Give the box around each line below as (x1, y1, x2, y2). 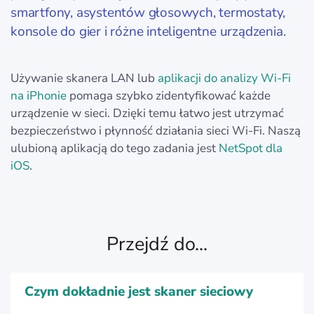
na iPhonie (11, 88, 67, 104)
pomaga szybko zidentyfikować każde (67, 88, 271, 104)
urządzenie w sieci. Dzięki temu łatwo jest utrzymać (11, 105, 284, 121)
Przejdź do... (107, 231, 207, 257)
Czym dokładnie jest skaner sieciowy (25, 282, 253, 301)
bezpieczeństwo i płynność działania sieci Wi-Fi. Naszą (11, 123, 301, 139)
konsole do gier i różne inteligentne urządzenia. (11, 22, 286, 41)
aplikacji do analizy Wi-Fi (158, 70, 291, 86)
